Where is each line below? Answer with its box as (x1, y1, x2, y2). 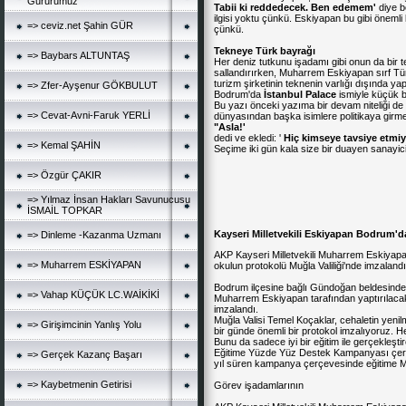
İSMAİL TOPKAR (27, 205, 102, 216)
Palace (305, 89, 336, 100)
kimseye (302, 132, 341, 143)
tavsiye (343, 132, 377, 143)
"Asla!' (214, 121, 246, 132)
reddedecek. (250, 2, 308, 13)
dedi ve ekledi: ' (214, 132, 284, 143)
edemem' (333, 2, 376, 13)
